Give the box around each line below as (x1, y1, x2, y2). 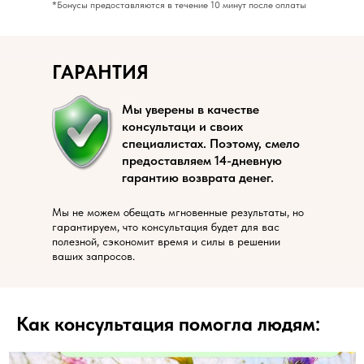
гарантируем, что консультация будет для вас (52, 220, 279, 234)
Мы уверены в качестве (122, 102, 259, 118)
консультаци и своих (122, 119, 243, 135)
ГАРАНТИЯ (52, 60, 149, 84)
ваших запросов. (52, 249, 135, 263)
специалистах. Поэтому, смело (122, 136, 300, 152)
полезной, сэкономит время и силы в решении (52, 235, 280, 249)
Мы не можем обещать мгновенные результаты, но (52, 206, 304, 219)
